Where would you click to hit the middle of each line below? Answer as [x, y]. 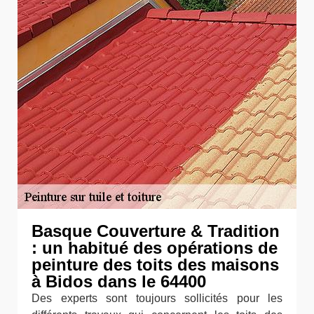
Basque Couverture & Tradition [156, 231]
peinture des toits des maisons [155, 265]
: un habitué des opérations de [155, 248]
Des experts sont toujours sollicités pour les [157, 298]
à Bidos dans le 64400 [119, 281]
